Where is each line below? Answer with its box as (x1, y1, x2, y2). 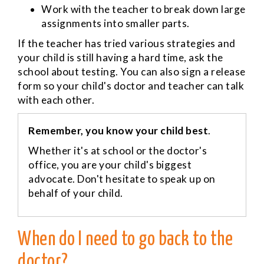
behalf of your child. (28, 186, 123, 199)
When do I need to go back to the (18, 230, 233, 250)
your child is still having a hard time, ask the (18, 51, 223, 64)
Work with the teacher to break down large (41, 2, 246, 15)
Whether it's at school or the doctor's (28, 144, 207, 157)
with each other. (18, 93, 94, 106)
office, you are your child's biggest (28, 158, 192, 171)
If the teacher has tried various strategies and (18, 37, 236, 49)
